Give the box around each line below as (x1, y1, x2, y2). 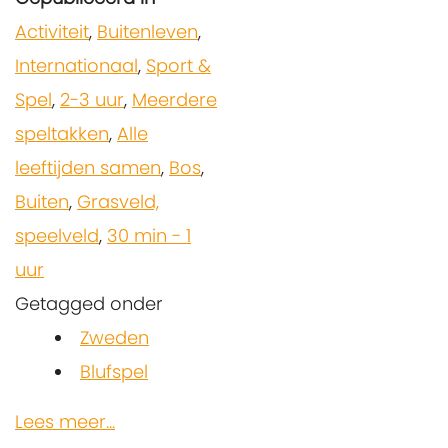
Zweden (80, 324, 149, 350)
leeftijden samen (15, 154, 161, 180)
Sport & (146, 52, 211, 78)
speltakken (15, 120, 109, 146)
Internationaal (15, 52, 138, 78)
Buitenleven (97, 18, 198, 44)
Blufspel (80, 358, 148, 384)
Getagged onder (15, 290, 163, 316)
